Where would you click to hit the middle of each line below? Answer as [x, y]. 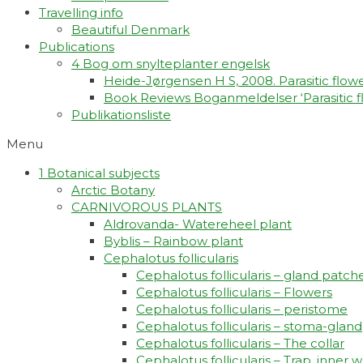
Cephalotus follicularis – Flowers [234, 293]
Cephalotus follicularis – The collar [240, 344]
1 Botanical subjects [99, 173]
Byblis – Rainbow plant [173, 241]
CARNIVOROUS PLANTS [147, 207]
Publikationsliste [121, 115]
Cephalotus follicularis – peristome [242, 310]
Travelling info [81, 13]
